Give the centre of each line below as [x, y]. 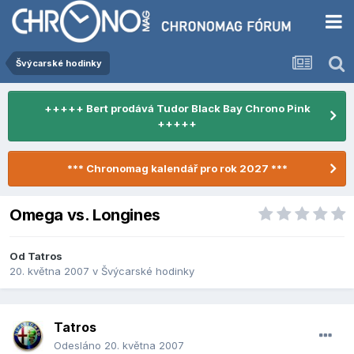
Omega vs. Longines [85, 215]
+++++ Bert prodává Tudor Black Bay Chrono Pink [177, 108]
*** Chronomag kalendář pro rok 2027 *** [177, 168]
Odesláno [79, 346]
